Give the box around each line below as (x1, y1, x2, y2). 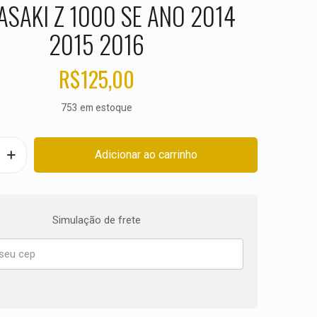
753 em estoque (60, 102, 132, 113)
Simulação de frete (52, 214, 141, 226)
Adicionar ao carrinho (94, 148, 197, 161)
